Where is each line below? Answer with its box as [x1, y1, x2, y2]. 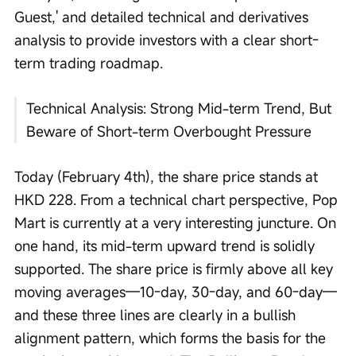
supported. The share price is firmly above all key [14, 259, 337, 279]
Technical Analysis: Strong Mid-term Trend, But [26, 99, 335, 118]
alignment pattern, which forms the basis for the [14, 328, 330, 348]
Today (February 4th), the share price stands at [14, 167, 322, 187]
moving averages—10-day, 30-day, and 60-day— [14, 282, 337, 302]
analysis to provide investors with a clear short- [14, 30, 319, 50]
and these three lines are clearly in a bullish [14, 305, 300, 325]
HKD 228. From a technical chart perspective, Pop [14, 190, 342, 210]
